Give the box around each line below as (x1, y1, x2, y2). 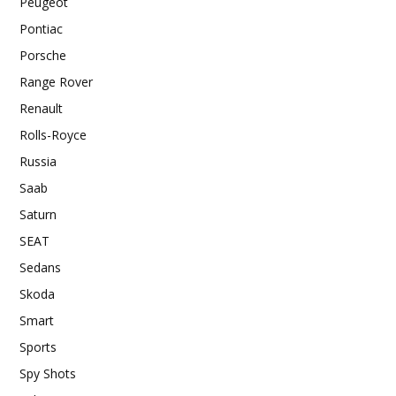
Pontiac (19, 19, 63, 37)
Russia (19, 152, 57, 170)
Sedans (19, 258, 61, 276)
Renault (19, 99, 63, 117)
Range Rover (19, 72, 93, 90)
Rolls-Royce (19, 126, 87, 143)
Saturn (19, 205, 57, 223)
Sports (19, 338, 57, 355)
